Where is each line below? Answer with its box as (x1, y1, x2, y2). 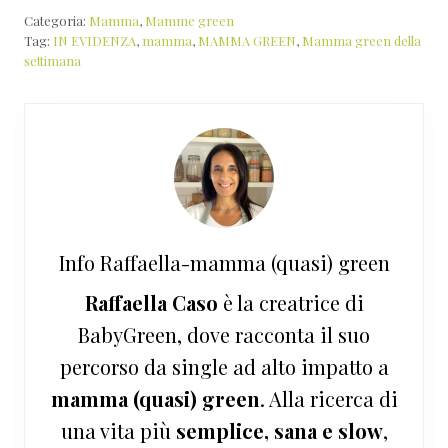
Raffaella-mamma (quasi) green (99, 249, 390, 277)
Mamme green (145, 12, 234, 30)
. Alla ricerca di (259, 385, 398, 413)
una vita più (60, 417, 176, 445)
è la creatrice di (217, 289, 364, 317)
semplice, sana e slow (175, 417, 383, 445)
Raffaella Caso (84, 289, 218, 317)
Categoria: (24, 12, 89, 30)
